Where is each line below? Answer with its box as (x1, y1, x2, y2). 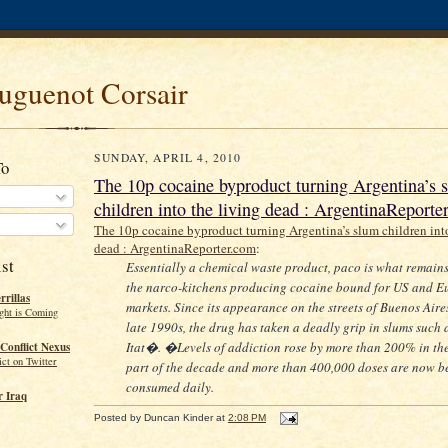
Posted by (94, 411, 144, 423)
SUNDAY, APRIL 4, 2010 (94, 150, 242, 165)
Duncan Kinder (144, 411, 213, 423)
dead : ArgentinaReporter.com (94, 239, 256, 257)
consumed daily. (126, 378, 214, 396)
